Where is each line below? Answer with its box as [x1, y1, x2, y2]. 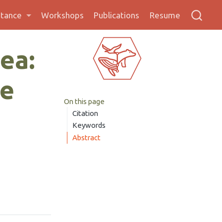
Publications [94, 10, 140, 20]
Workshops [41, 10, 84, 20]
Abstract [72, 133, 101, 142]
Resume [149, 10, 180, 20]
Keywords [72, 121, 106, 130]
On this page [63, 97, 105, 106]
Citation [72, 109, 99, 117]
